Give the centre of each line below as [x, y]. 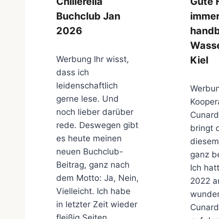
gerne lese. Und [88, 99]
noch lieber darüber [95, 112]
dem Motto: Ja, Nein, [98, 178]
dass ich [73, 73]
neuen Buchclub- [90, 152]
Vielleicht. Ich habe [93, 191]
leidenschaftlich [87, 86]
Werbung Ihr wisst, [93, 59]
